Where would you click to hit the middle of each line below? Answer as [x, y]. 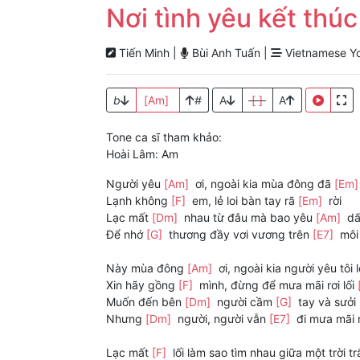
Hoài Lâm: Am [142, 154]
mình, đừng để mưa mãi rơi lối [277, 285]
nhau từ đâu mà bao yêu [248, 218]
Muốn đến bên [145, 302]
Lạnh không [139, 201]
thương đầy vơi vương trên [239, 235]
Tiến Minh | [148, 53]
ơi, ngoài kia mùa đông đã [263, 184]
